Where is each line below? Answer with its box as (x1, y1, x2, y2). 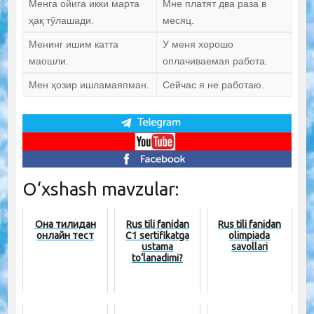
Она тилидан (34, 219, 96, 230)
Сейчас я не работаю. (162, 79, 264, 91)
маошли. (28, 55, 69, 67)
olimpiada (228, 230, 271, 241)
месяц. (162, 15, 194, 27)
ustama (142, 241, 173, 252)
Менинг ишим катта (28, 39, 118, 50)
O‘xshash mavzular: (22, 179, 179, 199)
